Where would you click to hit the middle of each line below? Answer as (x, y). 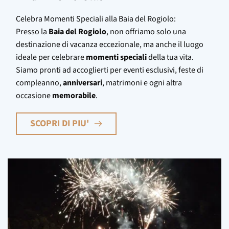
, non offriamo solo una (146, 31)
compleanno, (39, 83)
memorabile (74, 95)
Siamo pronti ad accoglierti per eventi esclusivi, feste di (110, 70)
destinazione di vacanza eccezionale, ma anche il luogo (110, 44)
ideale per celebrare (51, 57)
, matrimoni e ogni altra (142, 83)
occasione (34, 95)
